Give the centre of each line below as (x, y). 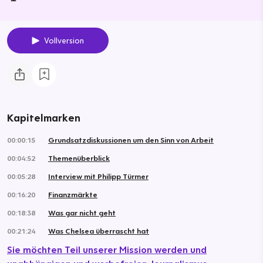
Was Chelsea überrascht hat (99, 230)
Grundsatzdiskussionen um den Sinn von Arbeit (131, 139)
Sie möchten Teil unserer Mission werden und (107, 249)
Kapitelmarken (44, 117)
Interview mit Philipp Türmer (98, 176)
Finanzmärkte (73, 194)
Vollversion (64, 40)
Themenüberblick (79, 158)
